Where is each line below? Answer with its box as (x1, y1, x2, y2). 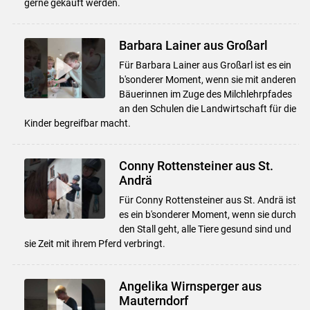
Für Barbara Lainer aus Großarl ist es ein (118, 59, 291, 71)
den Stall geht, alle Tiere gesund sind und (118, 223, 291, 235)
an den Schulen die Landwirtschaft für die (118, 102, 296, 114)
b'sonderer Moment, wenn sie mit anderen (118, 73, 296, 85)
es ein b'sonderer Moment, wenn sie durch (118, 208, 296, 220)
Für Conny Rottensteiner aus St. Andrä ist (118, 194, 296, 206)
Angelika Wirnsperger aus (118, 278, 262, 293)
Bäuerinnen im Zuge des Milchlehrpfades (118, 88, 292, 100)
